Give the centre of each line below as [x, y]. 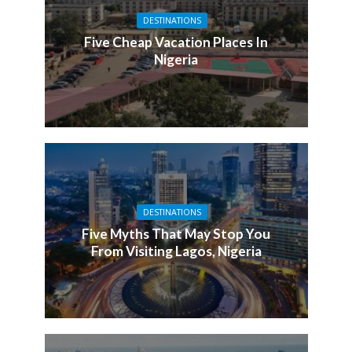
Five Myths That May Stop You [176, 233]
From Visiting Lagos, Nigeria [176, 251]
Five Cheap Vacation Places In [176, 42]
